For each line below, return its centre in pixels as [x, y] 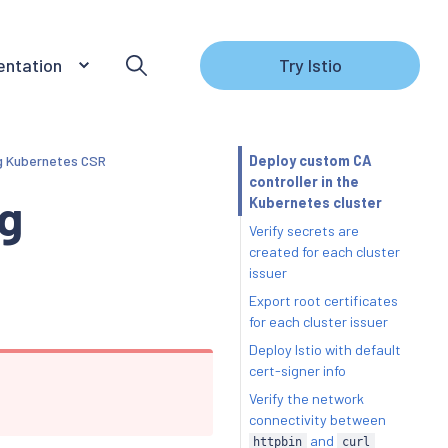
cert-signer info [297, 371]
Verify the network [306, 399]
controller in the [303, 181]
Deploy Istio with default [324, 350]
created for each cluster [324, 251]
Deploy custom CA [310, 160]
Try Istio [310, 64]
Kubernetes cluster [315, 202]
